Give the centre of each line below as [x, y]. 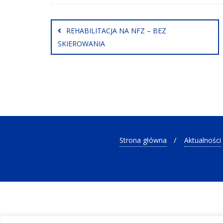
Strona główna [143, 140]
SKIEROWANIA [81, 43]
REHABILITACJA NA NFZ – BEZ [116, 30]
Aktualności [202, 140]
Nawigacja [92, 13]
